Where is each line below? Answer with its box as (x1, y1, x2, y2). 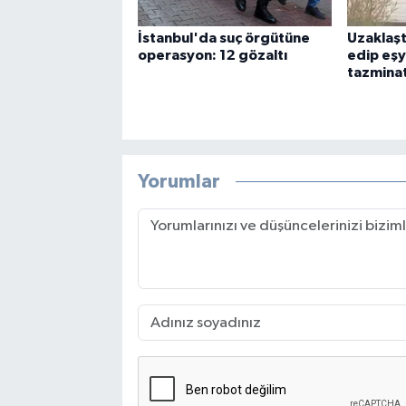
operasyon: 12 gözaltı (137, 48, 287, 63)
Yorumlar (137, 171, 220, 191)
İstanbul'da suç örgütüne (137, 31, 310, 46)
